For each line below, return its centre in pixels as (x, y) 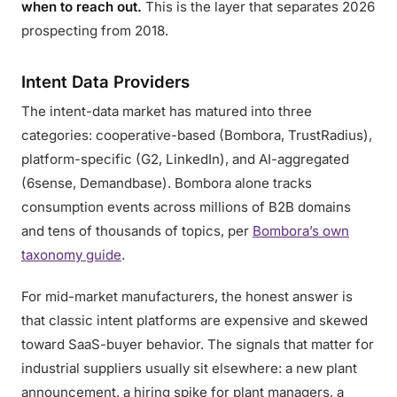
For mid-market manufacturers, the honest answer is (187, 296)
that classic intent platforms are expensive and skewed (195, 320)
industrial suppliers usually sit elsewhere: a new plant (189, 368)
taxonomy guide (71, 255)
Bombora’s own (301, 231)
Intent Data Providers (105, 82)
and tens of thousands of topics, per (137, 231)
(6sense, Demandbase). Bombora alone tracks (167, 183)
